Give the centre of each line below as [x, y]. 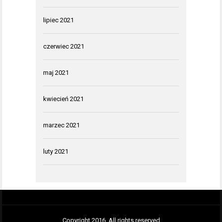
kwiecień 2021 [63, 99]
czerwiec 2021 [64, 47]
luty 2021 [56, 152]
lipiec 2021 [58, 20]
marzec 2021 [61, 125]
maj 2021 [56, 73]
